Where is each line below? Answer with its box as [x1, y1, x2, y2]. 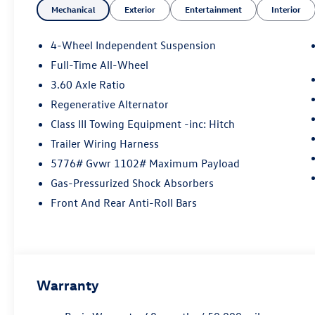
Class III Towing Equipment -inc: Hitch [51, 117, 236, 131]
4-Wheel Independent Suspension [51, 38, 217, 53]
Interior [271, 4, 302, 15]
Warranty [37, 276, 100, 294]
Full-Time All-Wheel [51, 58, 150, 72]
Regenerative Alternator [51, 97, 169, 112]
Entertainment [185, 4, 243, 15]
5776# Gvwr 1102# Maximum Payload [51, 156, 240, 171]
